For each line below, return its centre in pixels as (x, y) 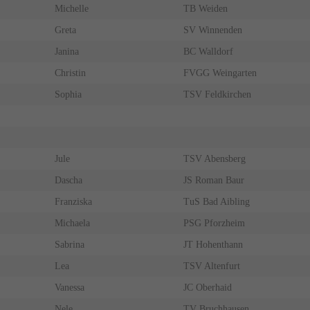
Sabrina (69, 245)
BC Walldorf (208, 52)
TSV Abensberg (214, 159)
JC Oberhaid (207, 288)
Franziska (73, 202)
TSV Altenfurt (211, 266)
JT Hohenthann (213, 245)
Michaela (72, 224)
